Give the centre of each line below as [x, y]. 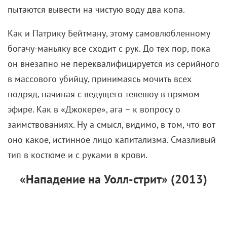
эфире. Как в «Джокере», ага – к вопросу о [94, 109]
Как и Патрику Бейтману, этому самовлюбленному [109, 33]
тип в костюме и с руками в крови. [78, 155]
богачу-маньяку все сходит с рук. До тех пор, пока [109, 48]
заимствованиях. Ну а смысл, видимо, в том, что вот [111, 124]
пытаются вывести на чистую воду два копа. [96, 9]
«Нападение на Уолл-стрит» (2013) [113, 179]
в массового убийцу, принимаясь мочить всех [100, 79]
